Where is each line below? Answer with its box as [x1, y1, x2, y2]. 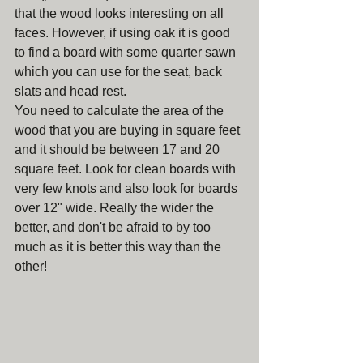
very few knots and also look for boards [15, 181, 241, 195]
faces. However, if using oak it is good [15, 26, 233, 40]
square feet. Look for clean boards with [15, 162, 239, 176]
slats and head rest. [15, 84, 126, 98]
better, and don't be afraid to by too [15, 220, 214, 234]
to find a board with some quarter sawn [15, 45, 239, 59]
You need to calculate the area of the [15, 104, 227, 117]
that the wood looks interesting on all [15, 6, 227, 20]
